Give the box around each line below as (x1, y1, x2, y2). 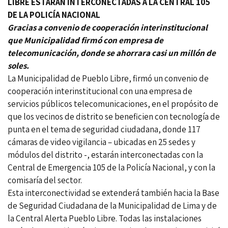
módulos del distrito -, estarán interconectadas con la (8, 149, 203, 161)
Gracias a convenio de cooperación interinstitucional (8, 22, 208, 34)
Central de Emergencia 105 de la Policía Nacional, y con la (8, 162, 215, 174)
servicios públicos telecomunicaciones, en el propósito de (8, 98, 218, 110)
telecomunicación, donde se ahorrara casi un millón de (8, 47, 216, 59)
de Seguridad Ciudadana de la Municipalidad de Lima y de (8, 200, 217, 212)
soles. (8, 60, 29, 72)
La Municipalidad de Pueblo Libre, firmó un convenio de (8, 73, 209, 84)
